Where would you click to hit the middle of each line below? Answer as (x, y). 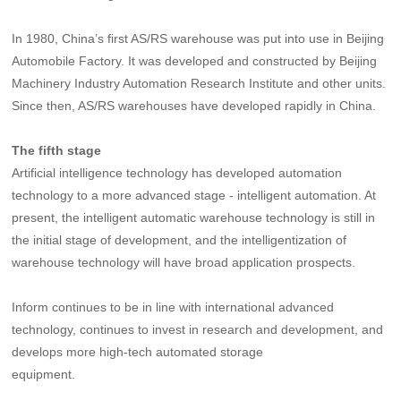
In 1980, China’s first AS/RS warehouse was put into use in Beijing (198, 38)
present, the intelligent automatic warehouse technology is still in (194, 217)
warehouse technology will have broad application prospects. (184, 262)
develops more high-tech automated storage (138, 351)
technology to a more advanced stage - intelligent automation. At (194, 195)
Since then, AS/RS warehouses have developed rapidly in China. (194, 105)
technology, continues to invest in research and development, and (198, 329)
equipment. (44, 374)
